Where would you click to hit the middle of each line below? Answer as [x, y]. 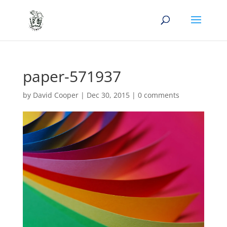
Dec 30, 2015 [108, 95]
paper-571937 [72, 76]
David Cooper [55, 95]
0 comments [158, 95]
